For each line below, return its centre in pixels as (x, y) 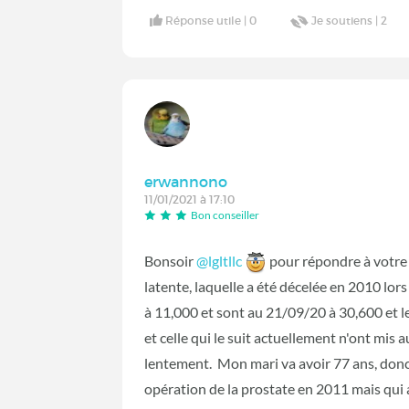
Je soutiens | (346, 20)
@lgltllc (220, 261)
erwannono (186, 181)
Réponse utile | (208, 20)
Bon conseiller (225, 215)
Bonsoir (171, 261)
